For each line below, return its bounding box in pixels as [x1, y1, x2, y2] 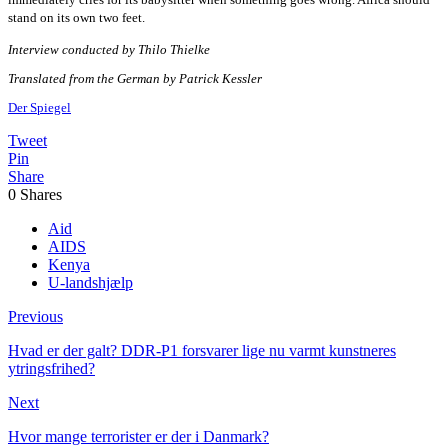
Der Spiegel [8, 100, 71, 116]
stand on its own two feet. [8, 10, 145, 26]
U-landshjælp [48, 274, 133, 292]
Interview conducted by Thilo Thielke [8, 42, 210, 58]
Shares [20, 186, 62, 204]
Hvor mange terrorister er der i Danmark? [8, 428, 269, 446]
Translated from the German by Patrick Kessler [8, 71, 262, 87]
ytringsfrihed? [8, 360, 95, 378]
